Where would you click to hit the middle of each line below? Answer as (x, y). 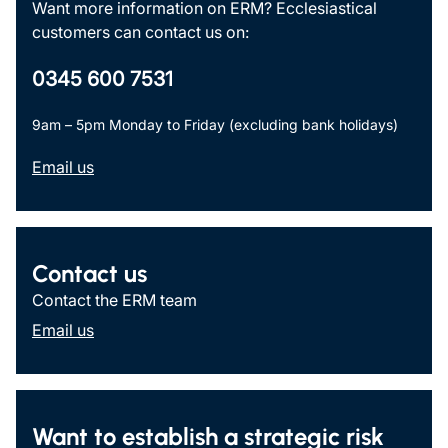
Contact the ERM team (114, 299)
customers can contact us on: (140, 31)
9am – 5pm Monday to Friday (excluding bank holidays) (215, 124)
